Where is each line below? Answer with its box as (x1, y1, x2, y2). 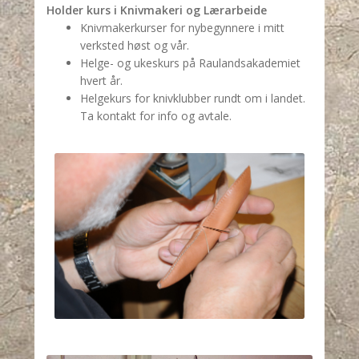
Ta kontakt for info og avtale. (79, 107, 232, 123)
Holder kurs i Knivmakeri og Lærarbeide (46, 2, 270, 18)
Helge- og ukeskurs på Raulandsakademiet (79, 54, 301, 71)
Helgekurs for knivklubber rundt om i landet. (79, 90, 305, 106)
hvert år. (79, 72, 123, 88)
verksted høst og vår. (79, 37, 189, 53)
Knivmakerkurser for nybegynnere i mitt (79, 19, 284, 35)
